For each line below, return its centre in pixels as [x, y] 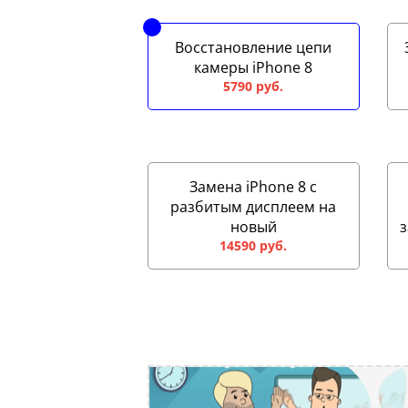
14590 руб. [254, 245]
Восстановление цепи [254, 47]
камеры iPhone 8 [254, 67]
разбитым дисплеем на [254, 206]
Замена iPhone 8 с [254, 186]
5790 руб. [254, 86]
